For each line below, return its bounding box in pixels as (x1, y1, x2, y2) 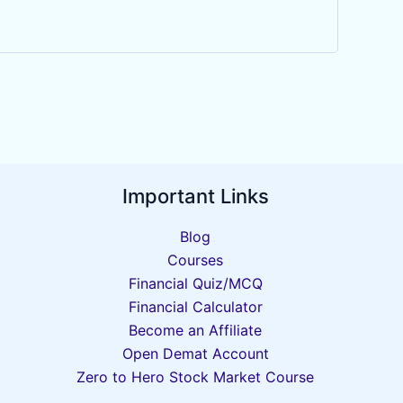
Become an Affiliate (129, 321, 263, 340)
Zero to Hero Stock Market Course (76, 368, 315, 387)
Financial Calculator (128, 298, 263, 317)
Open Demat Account (121, 345, 269, 363)
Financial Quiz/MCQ (128, 274, 263, 293)
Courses (167, 251, 224, 270)
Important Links (121, 184, 269, 208)
